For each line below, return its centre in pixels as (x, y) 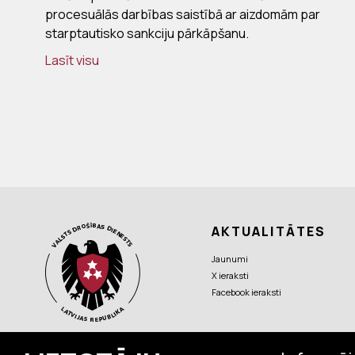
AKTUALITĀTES (269, 232)
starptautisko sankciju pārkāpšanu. (147, 34)
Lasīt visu (72, 61)
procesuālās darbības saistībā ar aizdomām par (183, 15)
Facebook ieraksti (246, 292)
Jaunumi (230, 259)
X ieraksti (230, 276)
